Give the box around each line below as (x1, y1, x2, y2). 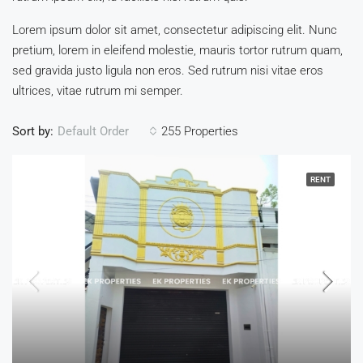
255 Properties (161, 123, 238, 139)
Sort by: (12, 123, 53, 139)
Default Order (58, 124, 129, 139)
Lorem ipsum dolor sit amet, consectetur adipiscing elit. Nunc (12, 23, 337, 38)
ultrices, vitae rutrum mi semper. (12, 83, 183, 99)
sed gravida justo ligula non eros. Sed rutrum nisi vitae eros (12, 63, 323, 79)
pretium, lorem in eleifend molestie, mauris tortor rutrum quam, (12, 43, 343, 58)
